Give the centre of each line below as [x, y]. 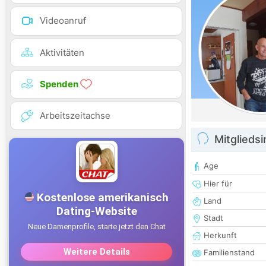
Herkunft [219, 235]
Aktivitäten [62, 52]
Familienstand [228, 253]
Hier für [217, 184]
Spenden [60, 84]
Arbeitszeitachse [75, 115]
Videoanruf [63, 21]
